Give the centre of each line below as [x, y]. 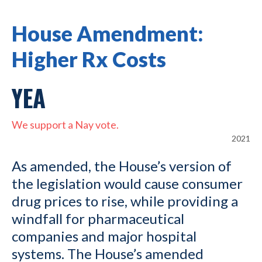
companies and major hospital [104, 236]
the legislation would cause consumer [127, 184]
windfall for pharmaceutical [98, 219]
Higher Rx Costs [89, 59]
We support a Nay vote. [65, 125]
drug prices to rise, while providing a [125, 201]
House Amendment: [108, 34]
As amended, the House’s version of [122, 166]
